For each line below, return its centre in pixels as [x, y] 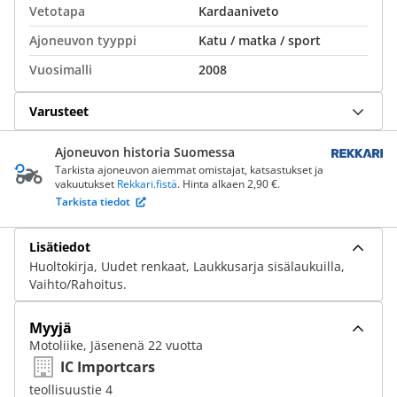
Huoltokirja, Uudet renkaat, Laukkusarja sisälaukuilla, [187, 266]
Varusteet [59, 111]
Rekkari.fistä [147, 184]
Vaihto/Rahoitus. [78, 284]
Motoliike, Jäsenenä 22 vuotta [116, 345]
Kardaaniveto [239, 11]
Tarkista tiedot [93, 202]
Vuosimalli [61, 70]
